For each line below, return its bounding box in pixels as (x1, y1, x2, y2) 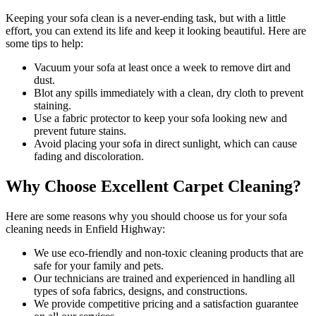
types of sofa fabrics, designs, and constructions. (34, 284, 248, 297)
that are (268, 246, 303, 259)
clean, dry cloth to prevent (188, 86, 303, 99)
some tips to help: (6, 37, 83, 49)
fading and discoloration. (34, 150, 144, 162)
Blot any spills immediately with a (34, 86, 188, 99)
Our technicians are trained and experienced (34, 272, 229, 284)
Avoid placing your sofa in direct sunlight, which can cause (34, 137, 297, 150)
